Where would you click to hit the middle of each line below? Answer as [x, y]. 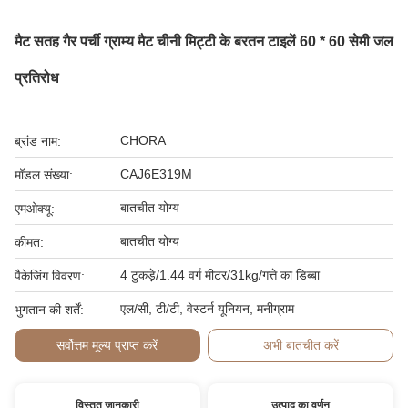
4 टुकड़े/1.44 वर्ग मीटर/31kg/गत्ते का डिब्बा [220, 275]
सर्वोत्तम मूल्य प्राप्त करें [107, 345]
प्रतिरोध [36, 78]
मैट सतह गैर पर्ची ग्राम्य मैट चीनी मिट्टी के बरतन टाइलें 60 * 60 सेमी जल [204, 41]
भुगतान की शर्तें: [49, 310]
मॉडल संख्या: [44, 175]
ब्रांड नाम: [38, 141]
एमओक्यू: [35, 209]
